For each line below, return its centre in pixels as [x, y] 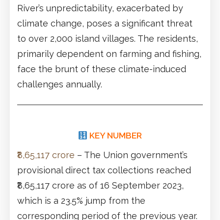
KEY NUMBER [116, 135]
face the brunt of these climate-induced [102, 69]
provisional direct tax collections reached [104, 170]
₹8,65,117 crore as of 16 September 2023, [100, 185]
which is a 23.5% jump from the [81, 200]
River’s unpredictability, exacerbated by [100, 8]
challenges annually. [60, 84]
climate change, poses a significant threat [105, 23]
